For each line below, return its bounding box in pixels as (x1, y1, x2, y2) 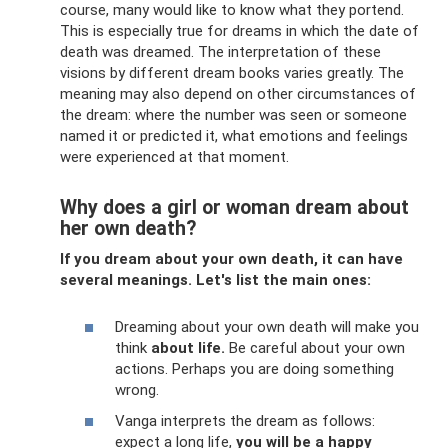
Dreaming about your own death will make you (115, 317, 419, 336)
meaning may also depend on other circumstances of (60, 85, 416, 103)
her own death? (60, 217, 196, 241)
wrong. (115, 380, 159, 399)
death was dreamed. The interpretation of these (60, 43, 381, 61)
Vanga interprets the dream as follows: (115, 412, 375, 430)
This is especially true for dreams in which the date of (60, 22, 419, 40)
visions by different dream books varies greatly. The (60, 64, 404, 82)
